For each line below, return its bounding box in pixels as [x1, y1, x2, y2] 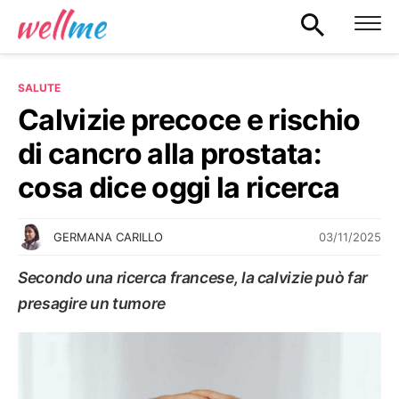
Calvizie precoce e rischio [18, 102, 361, 137]
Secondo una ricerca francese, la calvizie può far [18, 268, 368, 287]
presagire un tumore [18, 294, 166, 313]
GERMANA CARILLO [53, 230, 163, 244]
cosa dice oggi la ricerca [18, 170, 340, 205]
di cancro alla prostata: [18, 136, 322, 171]
